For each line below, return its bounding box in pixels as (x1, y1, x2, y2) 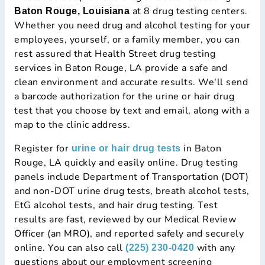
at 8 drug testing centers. (130, 5, 248, 18)
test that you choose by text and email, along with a (14, 104, 249, 118)
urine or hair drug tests (71, 143, 181, 154)
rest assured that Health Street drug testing (14, 47, 215, 61)
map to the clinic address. (14, 118, 130, 132)
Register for (14, 142, 72, 156)
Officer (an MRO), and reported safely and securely (14, 227, 244, 241)
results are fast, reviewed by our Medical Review (14, 213, 236, 227)
